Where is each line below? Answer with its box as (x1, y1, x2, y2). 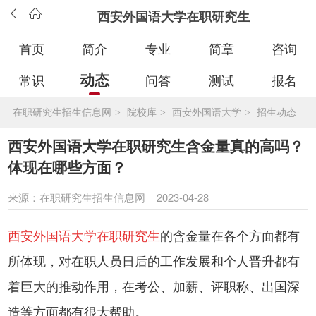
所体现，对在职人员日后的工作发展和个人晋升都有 (8, 250, 300, 269)
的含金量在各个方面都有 (160, 225, 300, 244)
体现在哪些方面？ (8, 156, 127, 177)
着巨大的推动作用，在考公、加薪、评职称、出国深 (8, 276, 300, 295)
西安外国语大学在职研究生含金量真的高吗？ (8, 135, 305, 156)
